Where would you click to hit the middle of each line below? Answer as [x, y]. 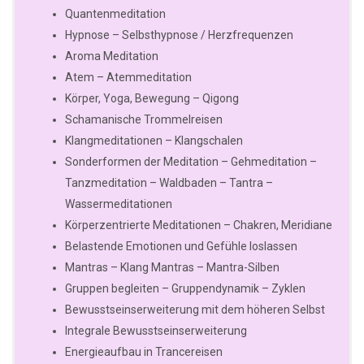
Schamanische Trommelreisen [144, 120]
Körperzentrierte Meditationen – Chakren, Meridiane [199, 225]
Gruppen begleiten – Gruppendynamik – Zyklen [185, 289]
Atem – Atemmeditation [128, 78]
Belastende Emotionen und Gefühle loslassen [181, 247]
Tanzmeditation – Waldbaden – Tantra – [169, 183]
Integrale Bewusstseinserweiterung [156, 331]
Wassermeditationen [119, 204]
